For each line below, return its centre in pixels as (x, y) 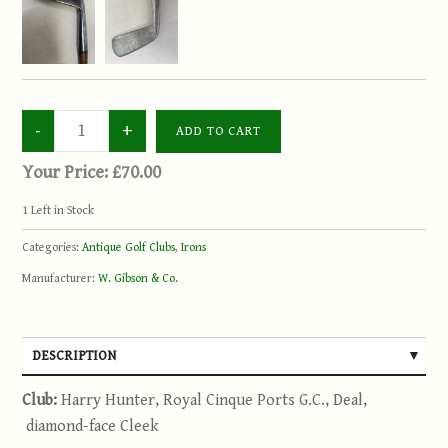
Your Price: (67, 172)
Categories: (52, 247)
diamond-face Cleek (91, 426)
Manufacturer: (60, 278)
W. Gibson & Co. (138, 278)
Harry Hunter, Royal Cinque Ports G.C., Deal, (214, 400)
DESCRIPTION (74, 355)
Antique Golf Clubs (129, 247)
